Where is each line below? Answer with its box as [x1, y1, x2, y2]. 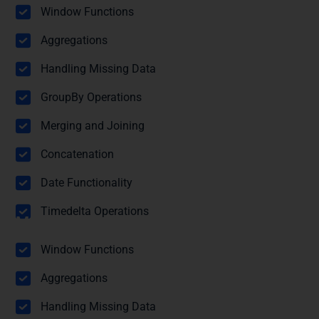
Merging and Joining [41, 119, 145, 133]
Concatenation [41, 147, 114, 162]
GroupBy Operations [41, 90, 142, 105]
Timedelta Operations [41, 204, 149, 219]
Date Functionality [41, 176, 132, 190]
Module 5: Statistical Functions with [16, 214, 262, 232]
